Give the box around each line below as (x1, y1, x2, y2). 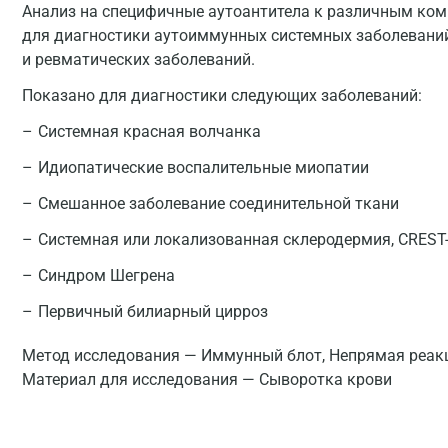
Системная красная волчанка (38, 122, 261, 141)
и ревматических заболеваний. (22, 50, 255, 69)
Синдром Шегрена (38, 266, 175, 285)
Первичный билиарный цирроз (38, 302, 268, 321)
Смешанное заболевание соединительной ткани (38, 194, 399, 213)
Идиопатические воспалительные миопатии (38, 158, 369, 177)
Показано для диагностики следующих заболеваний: (22, 86, 422, 105)
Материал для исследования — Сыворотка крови (22, 370, 392, 389)
